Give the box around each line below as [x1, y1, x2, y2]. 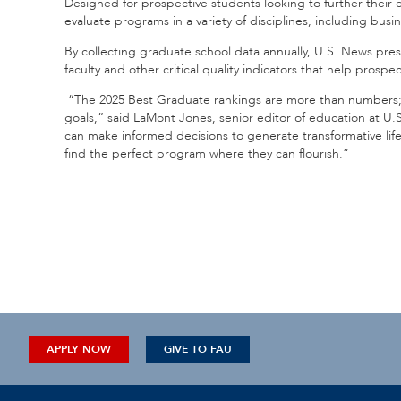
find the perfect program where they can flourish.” [64, 144, 349, 162]
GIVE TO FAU [164, 341, 232, 356]
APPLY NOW [47, 341, 111, 356]
